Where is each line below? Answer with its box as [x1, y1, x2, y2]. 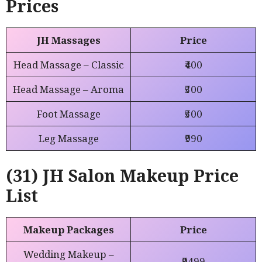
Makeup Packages [23, 223, 114, 237]
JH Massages [36, 33, 101, 47]
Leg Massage [38, 131, 99, 145]
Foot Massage [36, 106, 101, 120]
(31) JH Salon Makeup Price [6, 164, 239, 187]
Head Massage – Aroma [13, 82, 124, 96]
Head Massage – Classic [13, 57, 124, 71]
